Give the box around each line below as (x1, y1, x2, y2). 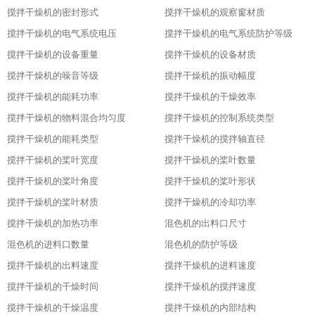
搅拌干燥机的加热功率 (7, 218, 98, 229)
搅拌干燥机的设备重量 (7, 49, 98, 60)
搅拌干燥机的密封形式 (7, 7, 98, 18)
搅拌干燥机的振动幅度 (165, 70, 256, 81)
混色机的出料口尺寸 (165, 218, 247, 229)
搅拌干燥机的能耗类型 (7, 134, 98, 144)
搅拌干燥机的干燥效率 (165, 91, 256, 102)
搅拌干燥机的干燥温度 (7, 302, 98, 313)
